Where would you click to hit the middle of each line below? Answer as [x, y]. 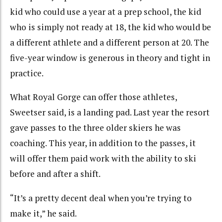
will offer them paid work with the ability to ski [103, 159]
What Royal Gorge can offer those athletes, [93, 97]
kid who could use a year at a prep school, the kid [106, 11]
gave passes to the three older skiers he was [95, 128]
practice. [27, 73]
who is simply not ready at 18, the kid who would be [111, 27]
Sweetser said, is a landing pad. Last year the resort [110, 112]
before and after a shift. [55, 174]
